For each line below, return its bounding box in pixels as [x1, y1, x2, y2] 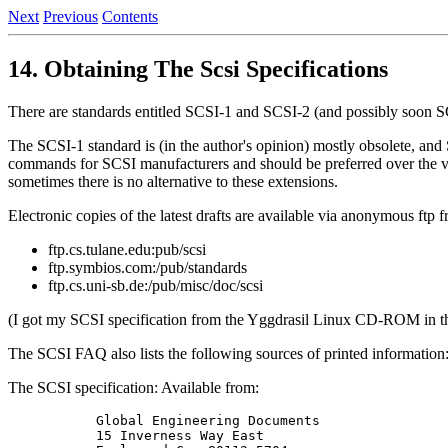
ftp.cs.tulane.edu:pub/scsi [48, 240, 206, 258]
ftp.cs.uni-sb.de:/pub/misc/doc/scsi [48, 276, 263, 294]
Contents [102, 8, 158, 25]
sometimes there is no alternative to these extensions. [8, 172, 338, 190]
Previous [43, 8, 98, 25]
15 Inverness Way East [48, 427, 264, 443]
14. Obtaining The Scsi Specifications [8, 55, 388, 82]
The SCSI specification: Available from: [8, 378, 259, 396]
